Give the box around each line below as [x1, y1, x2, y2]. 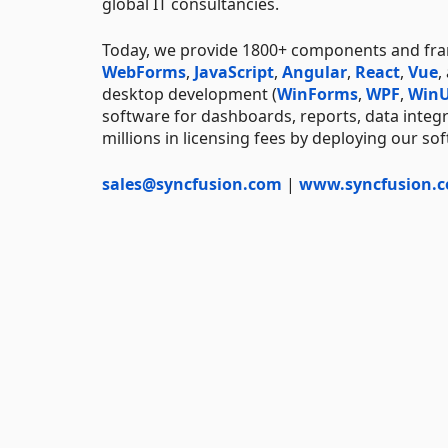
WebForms [102, 60, 186, 83]
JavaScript [194, 60, 274, 83]
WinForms [277, 82, 358, 105]
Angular [282, 60, 347, 83]
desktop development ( [102, 82, 277, 105]
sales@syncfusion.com [102, 172, 282, 195]
